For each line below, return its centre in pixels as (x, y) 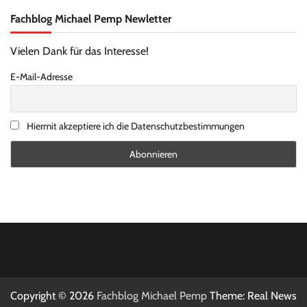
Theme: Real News (252, 295)
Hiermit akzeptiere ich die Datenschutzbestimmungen (135, 126)
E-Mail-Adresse (41, 76)
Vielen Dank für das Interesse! (79, 51)
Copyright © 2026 (53, 295)
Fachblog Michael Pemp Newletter (91, 18)
